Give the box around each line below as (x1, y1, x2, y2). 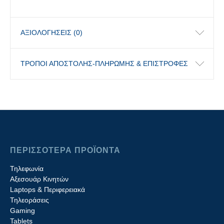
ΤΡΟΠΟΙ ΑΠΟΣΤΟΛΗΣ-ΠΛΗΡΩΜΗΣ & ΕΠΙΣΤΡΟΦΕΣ (20, 59, 188, 67)
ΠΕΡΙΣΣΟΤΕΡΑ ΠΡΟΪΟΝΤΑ (10, 146, 120, 154)
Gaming (10, 206, 35, 214)
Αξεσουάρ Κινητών (10, 175, 68, 183)
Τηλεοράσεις (10, 196, 49, 204)
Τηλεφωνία (10, 164, 43, 172)
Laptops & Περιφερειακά (10, 185, 85, 193)
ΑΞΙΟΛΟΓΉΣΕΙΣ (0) (20, 28, 82, 36)
